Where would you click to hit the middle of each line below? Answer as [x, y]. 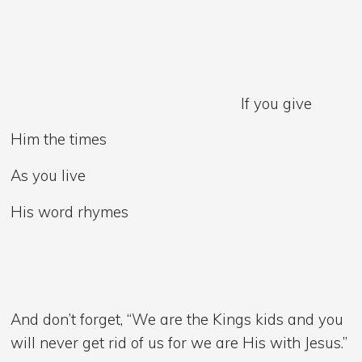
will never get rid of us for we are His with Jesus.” [179, 343]
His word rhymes [70, 211]
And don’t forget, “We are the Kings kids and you [177, 320]
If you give [162, 103]
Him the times [59, 139]
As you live [48, 175]
